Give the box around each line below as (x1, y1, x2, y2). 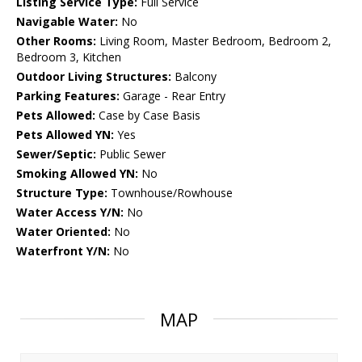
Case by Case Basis (95, 107, 200, 124)
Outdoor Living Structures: (16, 69, 171, 85)
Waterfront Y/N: (16, 243, 110, 259)
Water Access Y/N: (16, 204, 124, 221)
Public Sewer (96, 146, 166, 162)
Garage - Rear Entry (120, 88, 225, 104)
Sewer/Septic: (16, 146, 96, 162)
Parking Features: (16, 88, 120, 104)
